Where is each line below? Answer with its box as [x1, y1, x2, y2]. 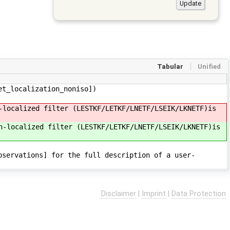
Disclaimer [101, 189, 136, 198]
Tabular [157, 62, 184, 70]
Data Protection [171, 189, 226, 198]
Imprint [142, 189, 166, 198]
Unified [197, 62, 221, 70]
